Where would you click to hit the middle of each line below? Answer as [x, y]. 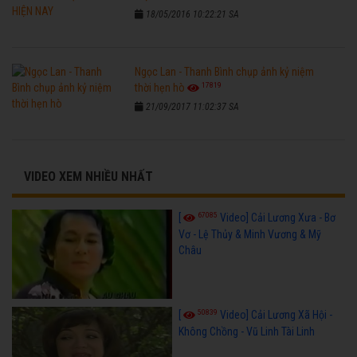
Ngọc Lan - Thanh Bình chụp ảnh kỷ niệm [225, 71]
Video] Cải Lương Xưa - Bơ [277, 217]
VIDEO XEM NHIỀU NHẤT [88, 176]
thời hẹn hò [160, 87]
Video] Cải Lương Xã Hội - [276, 315]
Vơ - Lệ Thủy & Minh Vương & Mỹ [249, 234]
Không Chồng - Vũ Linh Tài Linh [246, 332]
